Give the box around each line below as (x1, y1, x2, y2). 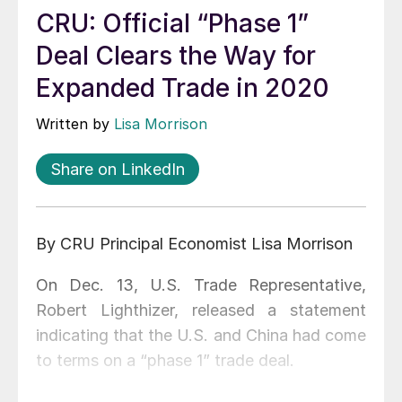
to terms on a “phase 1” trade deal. (36, 351, 294, 371)
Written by (36, 115, 114, 134)
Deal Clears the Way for (36, 40, 316, 72)
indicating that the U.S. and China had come (36, 326, 366, 345)
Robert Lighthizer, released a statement (36, 301, 366, 320)
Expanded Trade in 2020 (36, 73, 329, 104)
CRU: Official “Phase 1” (36, 8, 309, 39)
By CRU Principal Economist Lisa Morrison (36, 234, 353, 254)
